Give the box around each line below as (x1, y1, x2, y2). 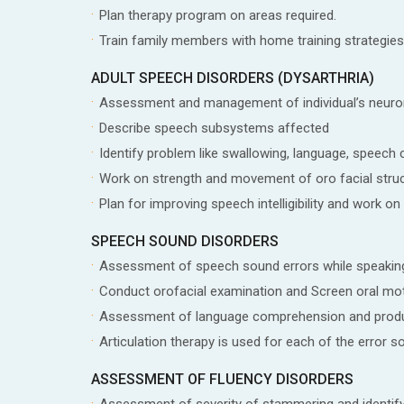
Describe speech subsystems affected (98, 119, 329, 136)
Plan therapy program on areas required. (98, 6, 336, 23)
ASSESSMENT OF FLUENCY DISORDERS (90, 370, 353, 388)
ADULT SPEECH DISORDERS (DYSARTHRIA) (90, 69, 374, 87)
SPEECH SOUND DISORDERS (90, 232, 279, 250)
